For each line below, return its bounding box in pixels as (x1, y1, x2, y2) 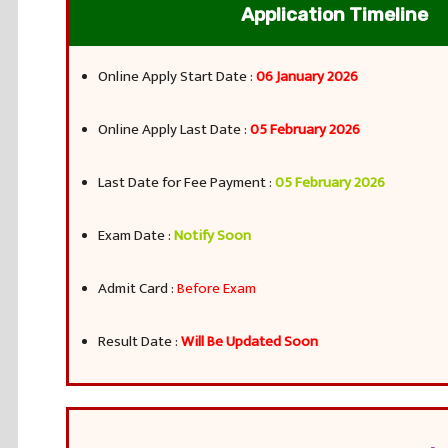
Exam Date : (98, 223, 174, 248)
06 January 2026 (256, 64, 358, 89)
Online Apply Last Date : (98, 117, 250, 142)
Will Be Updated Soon (181, 329, 318, 354)
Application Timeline (241, 3, 428, 26)
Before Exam (177, 276, 256, 301)
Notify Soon (174, 223, 251, 248)
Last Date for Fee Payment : (98, 170, 275, 195)
